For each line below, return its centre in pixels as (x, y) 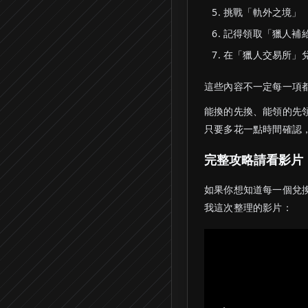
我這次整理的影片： (248, 207)
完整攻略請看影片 (254, 159)
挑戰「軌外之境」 (263, 12)
